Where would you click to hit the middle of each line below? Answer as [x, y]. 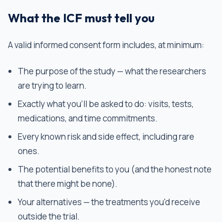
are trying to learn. [52, 85]
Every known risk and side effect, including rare [106, 137]
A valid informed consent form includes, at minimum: [106, 45]
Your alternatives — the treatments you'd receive [109, 202]
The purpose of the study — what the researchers [112, 71]
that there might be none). [68, 184]
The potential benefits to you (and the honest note [115, 169]
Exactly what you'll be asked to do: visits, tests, [106, 104]
